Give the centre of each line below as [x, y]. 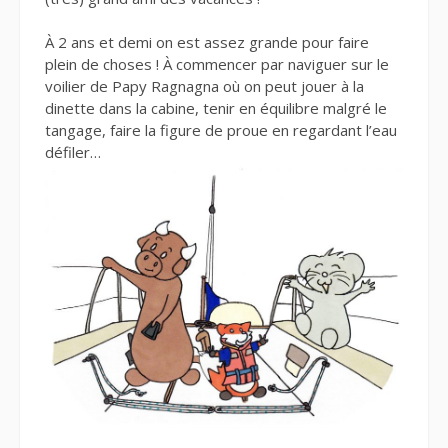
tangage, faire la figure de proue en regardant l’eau [221, 130]
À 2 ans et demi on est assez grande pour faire [207, 42]
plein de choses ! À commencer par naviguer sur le [217, 64]
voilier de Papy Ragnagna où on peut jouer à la [204, 86]
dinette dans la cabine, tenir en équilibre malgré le [216, 108]
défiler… [73, 152]
